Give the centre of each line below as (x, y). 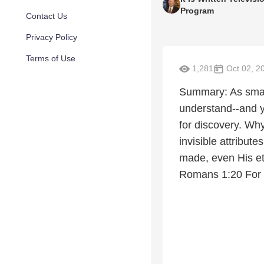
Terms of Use (51, 58)
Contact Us (47, 16)
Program (197, 11)
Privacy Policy (52, 37)
